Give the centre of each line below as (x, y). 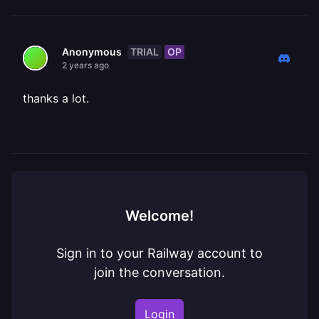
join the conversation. (159, 272)
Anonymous (92, 52)
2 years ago (85, 65)
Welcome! (159, 216)
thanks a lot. (56, 98)
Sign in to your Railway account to (159, 253)
